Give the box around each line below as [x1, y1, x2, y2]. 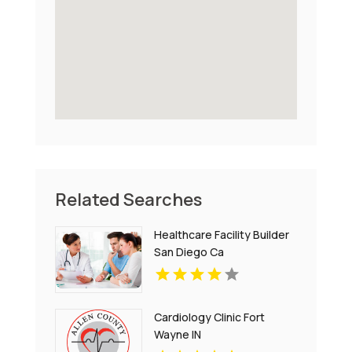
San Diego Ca [154, 244, 225, 260]
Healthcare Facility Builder [154, 227, 290, 243]
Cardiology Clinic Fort [154, 310, 266, 325]
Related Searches [54, 188, 202, 212]
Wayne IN [154, 327, 202, 343]
